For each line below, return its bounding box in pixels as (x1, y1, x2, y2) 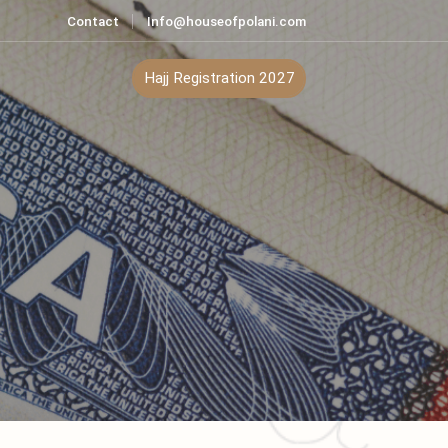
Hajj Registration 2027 (198, 73, 358, 93)
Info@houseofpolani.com (202, 14, 370, 31)
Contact (117, 14, 173, 31)
